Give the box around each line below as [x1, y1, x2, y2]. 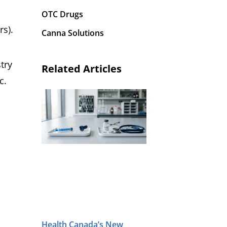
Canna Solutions [42, 27, 104, 39]
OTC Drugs [42, 9, 83, 20]
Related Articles [42, 62, 122, 75]
